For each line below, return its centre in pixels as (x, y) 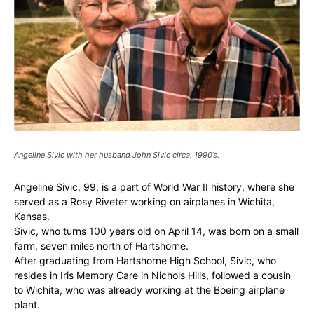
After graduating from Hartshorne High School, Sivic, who (145, 260)
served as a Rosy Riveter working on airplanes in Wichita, (144, 201)
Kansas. (32, 216)
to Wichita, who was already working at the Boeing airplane (149, 289)
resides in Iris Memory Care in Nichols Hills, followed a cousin (152, 275)
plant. (27, 304)
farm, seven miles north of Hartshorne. (101, 245)
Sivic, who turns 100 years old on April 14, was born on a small (156, 231)
